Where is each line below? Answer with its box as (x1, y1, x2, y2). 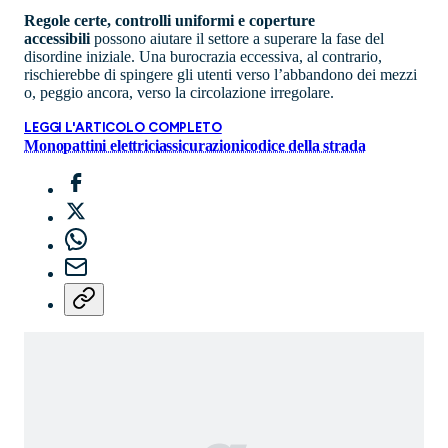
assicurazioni (158, 137, 244, 155)
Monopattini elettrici (24, 137, 159, 155)
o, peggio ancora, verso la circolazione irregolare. (24, 84, 334, 102)
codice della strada (243, 137, 366, 155)
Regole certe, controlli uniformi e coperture (24, 12, 315, 30)
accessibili (24, 30, 90, 48)
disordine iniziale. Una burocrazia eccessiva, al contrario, (24, 48, 382, 66)
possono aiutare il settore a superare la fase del (90, 30, 384, 48)
